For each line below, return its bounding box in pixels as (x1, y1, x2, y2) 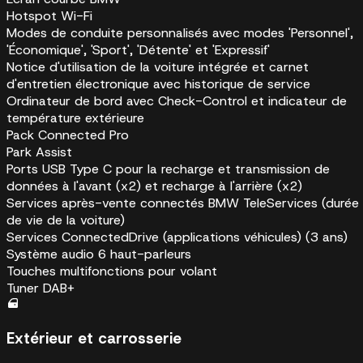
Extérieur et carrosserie (6, 328, 181, 349)
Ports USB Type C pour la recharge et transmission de (6, 160, 330, 177)
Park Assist (6, 143, 72, 160)
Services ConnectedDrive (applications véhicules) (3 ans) (6, 228, 348, 246)
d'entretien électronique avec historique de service (6, 75, 310, 92)
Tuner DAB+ (6, 279, 75, 297)
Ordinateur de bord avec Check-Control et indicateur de (6, 92, 347, 109)
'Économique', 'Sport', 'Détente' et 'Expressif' (6, 41, 270, 58)
